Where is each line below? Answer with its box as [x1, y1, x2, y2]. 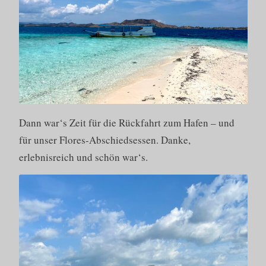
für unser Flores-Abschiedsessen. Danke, [18, 133, 191, 147]
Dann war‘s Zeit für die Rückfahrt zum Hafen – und [18, 116, 235, 130]
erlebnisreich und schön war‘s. [18, 150, 148, 164]
